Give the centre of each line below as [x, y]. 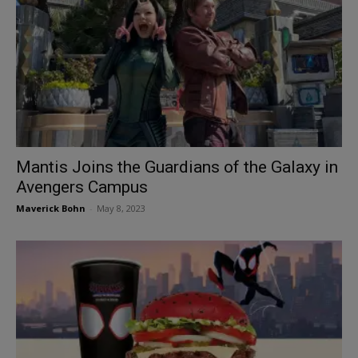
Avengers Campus [82, 187]
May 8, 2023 [121, 208]
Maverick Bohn [51, 208]
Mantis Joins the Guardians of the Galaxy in [177, 167]
